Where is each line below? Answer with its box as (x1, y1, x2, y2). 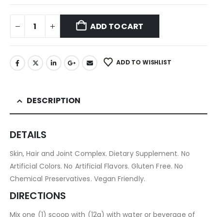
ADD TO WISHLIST (116, 58, 171, 66)
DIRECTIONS (10, 188, 66, 202)
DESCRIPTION (27, 94, 80, 106)
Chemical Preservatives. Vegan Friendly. (10, 173, 145, 184)
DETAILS (10, 127, 46, 141)
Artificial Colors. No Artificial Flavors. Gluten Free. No (10, 161, 183, 171)
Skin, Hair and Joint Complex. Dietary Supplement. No (10, 148, 190, 158)
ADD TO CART (90, 21, 144, 32)
